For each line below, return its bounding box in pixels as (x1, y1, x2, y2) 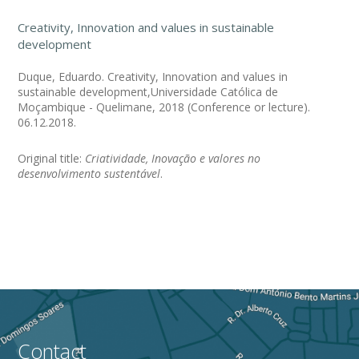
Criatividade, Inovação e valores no (85, 150, 261, 166)
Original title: (18, 150, 86, 166)
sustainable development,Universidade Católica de (18, 83, 279, 99)
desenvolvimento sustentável (18, 165, 161, 181)
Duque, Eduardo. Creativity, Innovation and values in (18, 68, 288, 84)
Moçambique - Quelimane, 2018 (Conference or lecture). (18, 99, 311, 115)
